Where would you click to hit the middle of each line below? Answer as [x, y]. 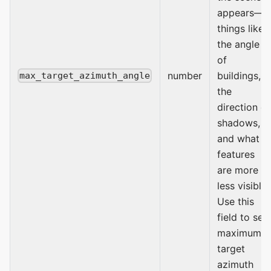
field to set [242, 217]
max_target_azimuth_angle [85, 75]
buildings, [239, 75]
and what [238, 138]
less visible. [243, 185]
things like [240, 28]
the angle [238, 44]
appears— [240, 12]
